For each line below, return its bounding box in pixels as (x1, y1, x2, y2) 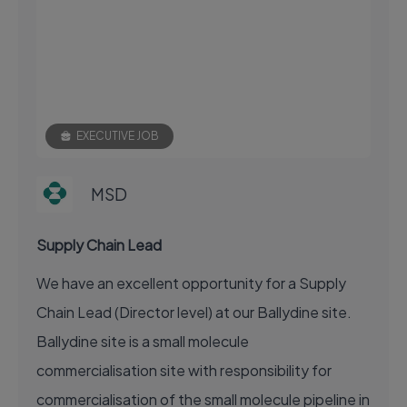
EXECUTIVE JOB (76, 128, 159, 143)
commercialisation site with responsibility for (36, 360, 332, 380)
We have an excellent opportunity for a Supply (36, 273, 346, 293)
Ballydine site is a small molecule (36, 331, 249, 351)
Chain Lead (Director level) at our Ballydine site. (36, 302, 352, 322)
